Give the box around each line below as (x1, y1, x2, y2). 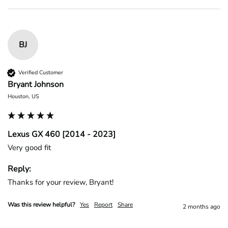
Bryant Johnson (8, 78, 64, 90)
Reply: (8, 163, 31, 175)
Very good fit (8, 142, 51, 153)
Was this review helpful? (8, 200, 75, 209)
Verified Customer (18, 69, 63, 77)
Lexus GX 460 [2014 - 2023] (8, 128, 116, 140)
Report (94, 200, 112, 209)
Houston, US (8, 92, 39, 100)
